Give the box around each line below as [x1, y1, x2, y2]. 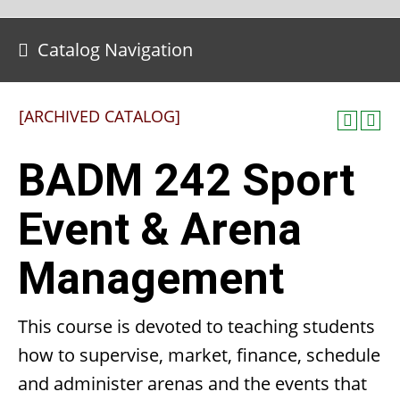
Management [18, 253, 284, 304]
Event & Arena [18, 204, 302, 255]
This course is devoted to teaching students [18, 314, 375, 338]
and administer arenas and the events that [18, 371, 367, 396]
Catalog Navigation [37, 37, 193, 62]
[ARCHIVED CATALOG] [19, 105, 180, 127]
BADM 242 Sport [18, 154, 354, 206]
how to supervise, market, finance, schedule [18, 343, 380, 367]
